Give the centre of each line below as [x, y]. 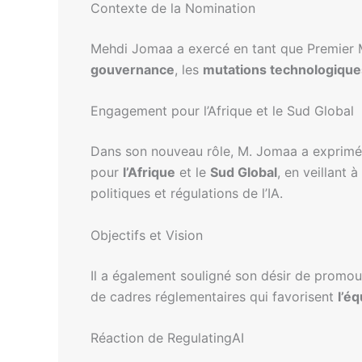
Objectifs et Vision [147, 235]
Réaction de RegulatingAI [167, 338]
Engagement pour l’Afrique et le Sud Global [222, 111]
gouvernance [133, 69]
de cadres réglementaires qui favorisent [214, 296]
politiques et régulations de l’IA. [187, 194]
